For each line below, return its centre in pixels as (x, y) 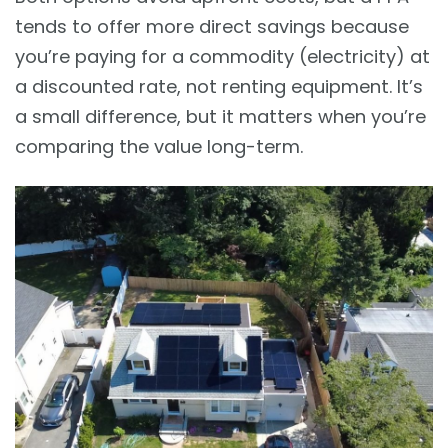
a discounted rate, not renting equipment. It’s (219, 87)
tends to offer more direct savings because (212, 27)
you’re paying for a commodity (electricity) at (222, 57)
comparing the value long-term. (159, 147)
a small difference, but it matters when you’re (220, 117)
